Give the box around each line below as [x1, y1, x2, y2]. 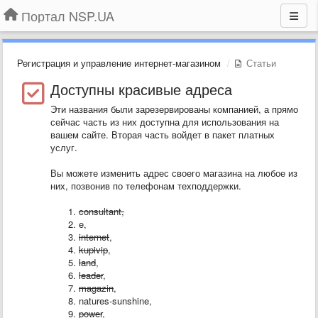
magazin [79, 281, 114, 295]
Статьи [243, 56, 276, 70]
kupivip [79, 243, 108, 256]
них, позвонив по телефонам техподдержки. [50, 179, 241, 192]
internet [79, 230, 109, 243]
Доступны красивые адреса [50, 79, 232, 99]
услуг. [50, 141, 77, 154]
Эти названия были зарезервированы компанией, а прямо [50, 102, 298, 116]
